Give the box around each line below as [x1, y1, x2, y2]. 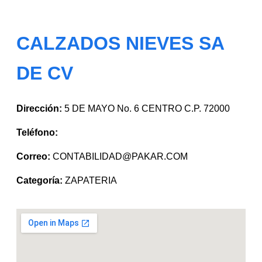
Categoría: [16, 175, 63, 185]
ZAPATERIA [63, 175, 117, 185]
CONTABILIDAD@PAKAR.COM [53, 151, 188, 161]
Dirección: [16, 103, 62, 113]
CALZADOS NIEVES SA [16, 33, 224, 54]
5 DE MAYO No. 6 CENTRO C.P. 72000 [62, 103, 230, 113]
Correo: [16, 151, 50, 161]
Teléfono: [16, 127, 58, 137]
